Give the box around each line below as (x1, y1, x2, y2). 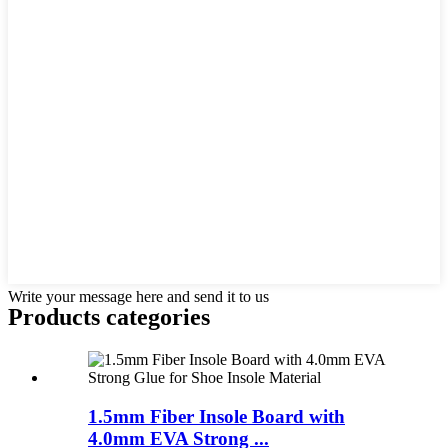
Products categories (8, 304, 210, 331)
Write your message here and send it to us (8, 288, 269, 306)
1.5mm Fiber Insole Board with (88, 405, 345, 427)
